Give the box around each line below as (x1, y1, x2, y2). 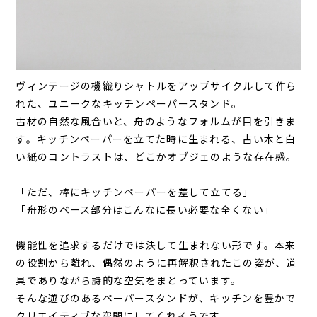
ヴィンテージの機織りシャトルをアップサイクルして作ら (16, 78, 297, 93)
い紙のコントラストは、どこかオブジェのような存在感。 (16, 149, 297, 163)
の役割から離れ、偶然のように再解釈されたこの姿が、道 (16, 255, 297, 270)
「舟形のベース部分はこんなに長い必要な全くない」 (16, 202, 275, 217)
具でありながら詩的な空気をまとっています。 (16, 272, 242, 287)
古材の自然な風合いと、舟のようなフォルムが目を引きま (16, 113, 296, 128)
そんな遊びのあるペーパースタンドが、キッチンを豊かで (16, 290, 296, 305)
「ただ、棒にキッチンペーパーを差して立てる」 (16, 184, 254, 199)
